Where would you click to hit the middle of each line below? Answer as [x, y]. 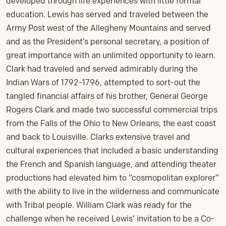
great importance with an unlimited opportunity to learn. [111, 55]
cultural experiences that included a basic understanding [112, 151]
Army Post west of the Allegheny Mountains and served [108, 28]
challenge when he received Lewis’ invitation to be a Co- [110, 219]
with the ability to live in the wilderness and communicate [113, 192]
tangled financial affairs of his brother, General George [107, 96]
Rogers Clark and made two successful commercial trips [112, 110]
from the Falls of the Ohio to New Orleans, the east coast [111, 124]
